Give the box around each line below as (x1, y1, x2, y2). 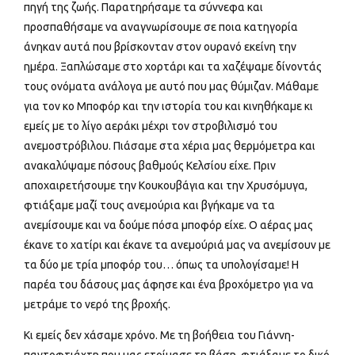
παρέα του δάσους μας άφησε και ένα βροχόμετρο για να (24, 278, 314, 292)
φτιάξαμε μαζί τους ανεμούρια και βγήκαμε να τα (24, 199, 275, 212)
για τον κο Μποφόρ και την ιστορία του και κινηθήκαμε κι (24, 100, 313, 113)
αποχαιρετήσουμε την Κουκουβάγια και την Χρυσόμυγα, (24, 179, 307, 193)
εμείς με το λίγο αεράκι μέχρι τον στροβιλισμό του (24, 120, 277, 133)
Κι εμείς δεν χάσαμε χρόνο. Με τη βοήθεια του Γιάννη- (24, 329, 295, 342)
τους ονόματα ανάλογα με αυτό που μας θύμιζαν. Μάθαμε (24, 80, 319, 94)
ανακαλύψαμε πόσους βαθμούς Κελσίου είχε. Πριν (24, 159, 276, 173)
